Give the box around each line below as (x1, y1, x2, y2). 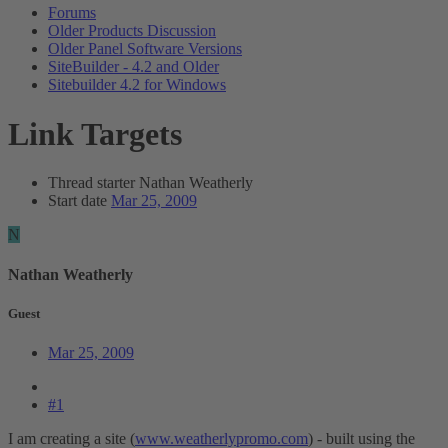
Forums (48, 4, 96, 22)
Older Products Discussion (48, 22, 216, 40)
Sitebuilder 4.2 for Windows (48, 76, 226, 94)
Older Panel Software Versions (48, 40, 242, 58)
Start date (48, 192, 107, 210)
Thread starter (48, 174, 135, 192)
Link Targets (8, 115, 182, 152)
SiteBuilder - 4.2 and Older (48, 58, 219, 76)
